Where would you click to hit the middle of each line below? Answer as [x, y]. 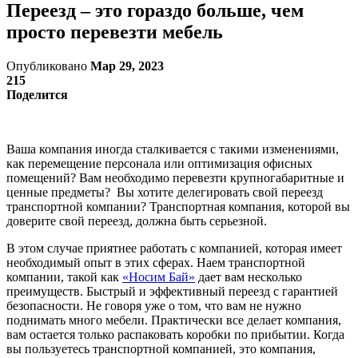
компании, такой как [64, 276]
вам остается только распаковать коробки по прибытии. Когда [175, 334]
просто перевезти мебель [115, 32]
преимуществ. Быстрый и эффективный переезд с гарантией [172, 291]
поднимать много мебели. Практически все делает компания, [174, 320]
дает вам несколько [249, 276]
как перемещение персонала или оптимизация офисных [159, 163]
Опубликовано [48, 66]
